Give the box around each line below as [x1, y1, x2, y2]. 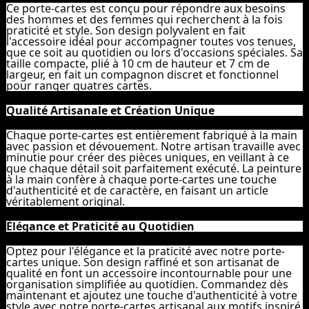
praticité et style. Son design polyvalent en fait [6, 23, 246, 39]
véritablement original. [6, 194, 125, 210]
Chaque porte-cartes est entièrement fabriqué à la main [6, 128, 297, 143]
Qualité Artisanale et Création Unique [6, 103, 215, 119]
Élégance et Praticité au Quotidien [6, 219, 195, 235]
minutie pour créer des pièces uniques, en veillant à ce [6, 150, 289, 166]
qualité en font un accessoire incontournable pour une [6, 266, 292, 281]
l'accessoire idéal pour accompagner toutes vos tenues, [6, 34, 296, 50]
